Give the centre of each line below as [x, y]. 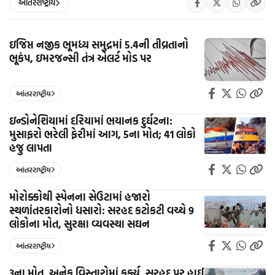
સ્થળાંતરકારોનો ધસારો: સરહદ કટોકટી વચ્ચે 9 [102, 210]
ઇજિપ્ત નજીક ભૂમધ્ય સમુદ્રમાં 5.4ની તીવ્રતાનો [99, 44]
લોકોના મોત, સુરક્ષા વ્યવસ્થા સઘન [79, 223]
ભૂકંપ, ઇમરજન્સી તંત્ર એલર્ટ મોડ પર [80, 58]
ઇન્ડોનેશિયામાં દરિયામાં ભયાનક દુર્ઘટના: [91, 120]
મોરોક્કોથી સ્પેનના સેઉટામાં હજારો [80, 196]
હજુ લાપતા [31, 147]
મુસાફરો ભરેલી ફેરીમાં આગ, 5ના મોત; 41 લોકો [103, 134]
